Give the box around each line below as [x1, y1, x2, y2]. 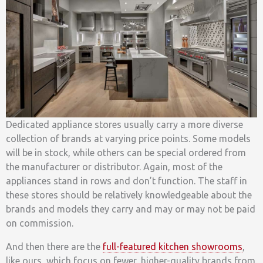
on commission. [6, 218, 73, 229]
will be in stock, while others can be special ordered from [6, 147, 246, 159]
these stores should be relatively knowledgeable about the [6, 190, 252, 201]
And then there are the [6, 241, 103, 252]
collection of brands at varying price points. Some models [6, 133, 251, 144]
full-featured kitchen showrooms [103, 241, 242, 252]
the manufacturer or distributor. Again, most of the [6, 161, 222, 173]
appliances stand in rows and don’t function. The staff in [6, 176, 247, 187]
